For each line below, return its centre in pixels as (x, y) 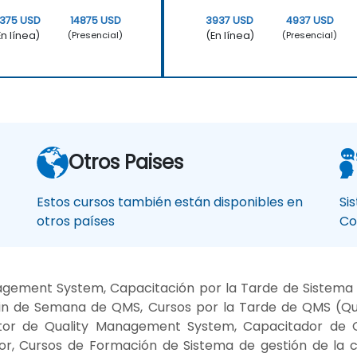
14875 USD (95, 20)
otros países (76, 221)
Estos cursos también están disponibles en (170, 202)
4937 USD (310, 20)
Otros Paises (126, 162)
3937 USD (230, 20)
